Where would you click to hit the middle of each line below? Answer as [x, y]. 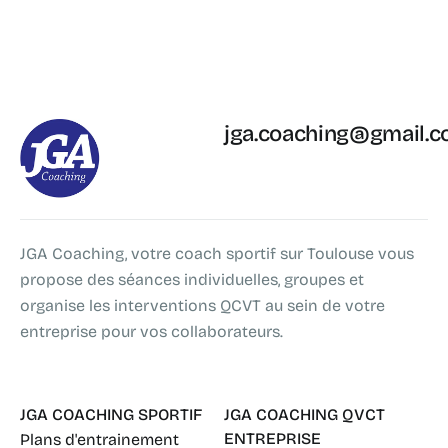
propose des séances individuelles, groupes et [192, 280]
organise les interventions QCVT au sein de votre [202, 306]
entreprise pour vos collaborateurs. [151, 332]
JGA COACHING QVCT [304, 415]
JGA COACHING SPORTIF [111, 415]
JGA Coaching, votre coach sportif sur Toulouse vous [217, 254]
